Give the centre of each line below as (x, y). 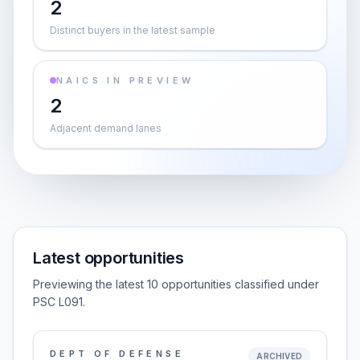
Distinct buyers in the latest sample (133, 30)
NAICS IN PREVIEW (125, 80)
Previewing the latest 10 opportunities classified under (176, 284)
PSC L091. (59, 302)
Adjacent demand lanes (106, 128)
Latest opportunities (108, 258)
